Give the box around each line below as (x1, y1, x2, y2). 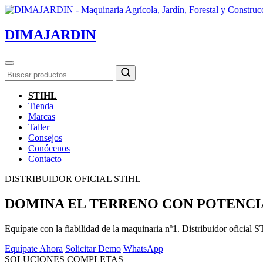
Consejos (28, 132, 62, 143)
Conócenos (28, 143, 70, 153)
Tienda (28, 100, 53, 111)
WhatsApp (123, 243, 163, 254)
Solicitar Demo (65, 243, 121, 254)
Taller (28, 122, 49, 132)
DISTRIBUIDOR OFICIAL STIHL (5, 173, 141, 184)
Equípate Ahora (5, 243, 63, 254)
